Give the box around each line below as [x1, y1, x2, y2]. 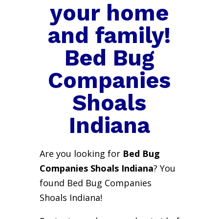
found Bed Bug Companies [39, 176, 152, 189]
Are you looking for [39, 147, 123, 159]
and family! [48, 22, 171, 48]
